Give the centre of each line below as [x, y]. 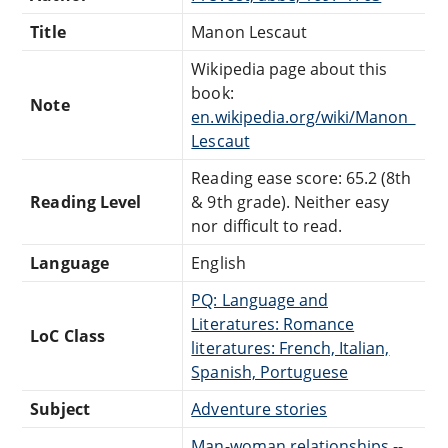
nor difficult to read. [267, 225]
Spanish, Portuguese [270, 371]
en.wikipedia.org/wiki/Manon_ [303, 116]
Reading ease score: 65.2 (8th [301, 177]
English [218, 262]
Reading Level [85, 201]
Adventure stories [259, 408]
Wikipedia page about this [289, 68]
